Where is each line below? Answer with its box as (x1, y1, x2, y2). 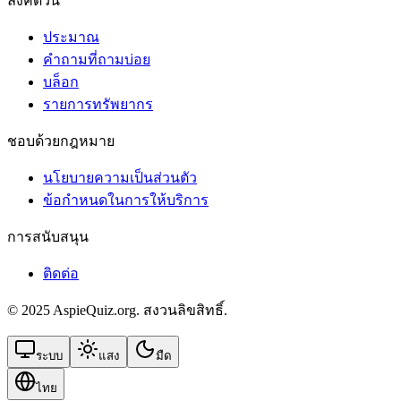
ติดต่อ (43, 266, 79, 282)
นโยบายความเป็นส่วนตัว (43, 170, 197, 186)
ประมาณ (43, 30, 99, 46)
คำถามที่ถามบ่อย (43, 52, 150, 68)
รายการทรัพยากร (43, 97, 153, 113)
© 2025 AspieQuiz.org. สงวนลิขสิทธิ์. (7, 303, 227, 319)
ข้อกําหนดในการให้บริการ (43, 192, 209, 209)
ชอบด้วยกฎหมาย (7, 133, 115, 149)
